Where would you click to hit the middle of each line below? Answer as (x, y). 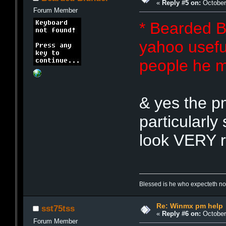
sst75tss (58, 209)
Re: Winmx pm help (189, 206)
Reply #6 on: (181, 214)
